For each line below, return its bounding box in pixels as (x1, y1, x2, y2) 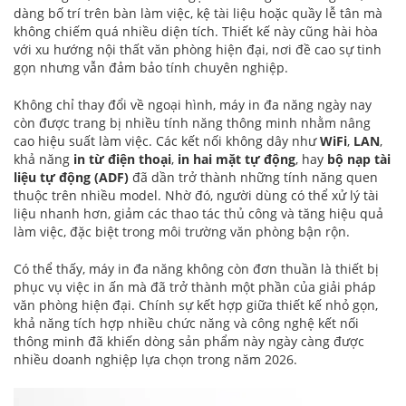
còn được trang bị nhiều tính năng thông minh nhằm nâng (14, 114, 371, 132)
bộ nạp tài (327, 150, 391, 169)
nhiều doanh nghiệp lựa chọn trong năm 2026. (14, 351, 297, 369)
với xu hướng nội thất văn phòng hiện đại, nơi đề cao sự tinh (14, 41, 382, 59)
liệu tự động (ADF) (14, 169, 129, 187)
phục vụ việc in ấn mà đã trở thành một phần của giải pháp (14, 278, 376, 296)
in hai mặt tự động (178, 150, 295, 169)
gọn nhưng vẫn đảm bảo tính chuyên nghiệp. (14, 59, 288, 77)
